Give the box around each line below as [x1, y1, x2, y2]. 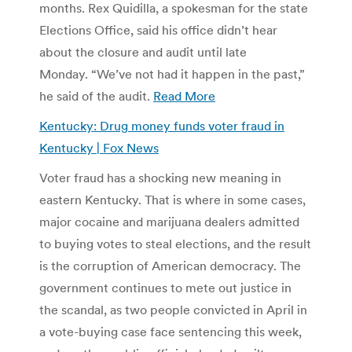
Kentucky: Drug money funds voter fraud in [39, 117, 284, 134]
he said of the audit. [39, 87, 153, 104]
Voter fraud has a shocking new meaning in [39, 169, 281, 185]
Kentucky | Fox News [39, 139, 159, 156]
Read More [153, 87, 215, 104]
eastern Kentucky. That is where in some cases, [39, 191, 306, 207]
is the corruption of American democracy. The [39, 257, 301, 273]
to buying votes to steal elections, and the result [39, 235, 311, 251]
